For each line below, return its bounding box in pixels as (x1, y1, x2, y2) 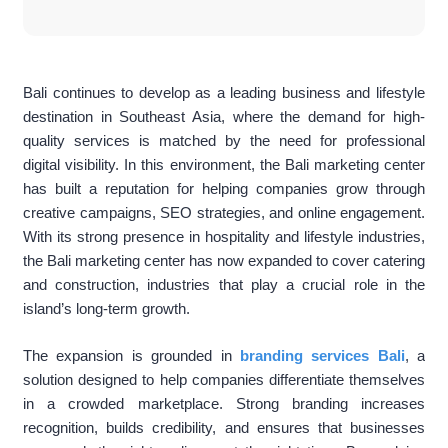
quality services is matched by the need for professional (23, 132, 425, 150)
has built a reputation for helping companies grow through (23, 180, 425, 198)
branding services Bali (239, 346, 405, 364)
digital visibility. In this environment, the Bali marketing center (23, 156, 425, 174)
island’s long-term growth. (23, 300, 190, 318)
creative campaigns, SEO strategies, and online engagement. (23, 204, 425, 222)
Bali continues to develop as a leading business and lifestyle (23, 84, 425, 102)
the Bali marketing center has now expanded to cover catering (23, 252, 425, 270)
